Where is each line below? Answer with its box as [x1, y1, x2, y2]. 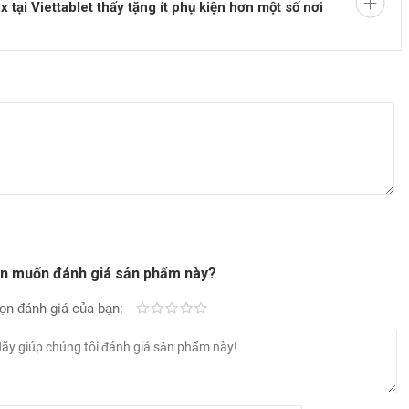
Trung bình [178, 303, 239, 319]
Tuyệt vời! [207, 303, 264, 319]
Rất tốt [193, 303, 233, 319]
